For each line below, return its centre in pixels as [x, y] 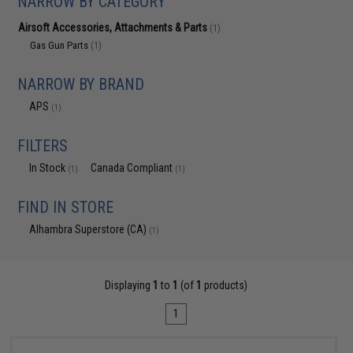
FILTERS [43, 146]
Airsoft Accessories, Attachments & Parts [114, 28]
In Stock [49, 168]
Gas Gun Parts [61, 45]
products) [225, 285]
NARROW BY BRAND [81, 84]
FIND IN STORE [66, 207]
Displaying [129, 285]
